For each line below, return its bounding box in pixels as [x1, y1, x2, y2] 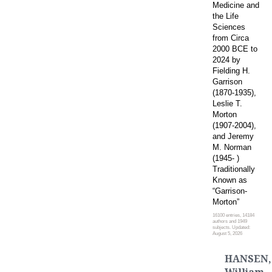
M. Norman [212, 142, 251, 152]
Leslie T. [212, 98, 242, 108]
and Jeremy [212, 131, 254, 141]
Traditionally [212, 164, 255, 174]
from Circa [212, 33, 249, 42]
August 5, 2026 [212, 230, 242, 236]
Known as [212, 175, 247, 185]
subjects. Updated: [212, 224, 250, 230]
